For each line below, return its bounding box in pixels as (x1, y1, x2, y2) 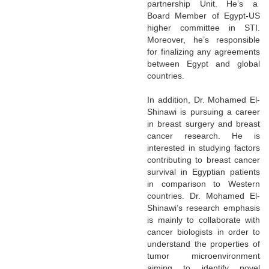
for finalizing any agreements (147, 46, 260, 56)
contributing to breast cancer (147, 154, 260, 165)
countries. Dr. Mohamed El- (147, 190, 260, 201)
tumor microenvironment (147, 250, 260, 261)
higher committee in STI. (147, 22, 260, 32)
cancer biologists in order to (147, 226, 260, 237)
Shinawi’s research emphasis (147, 202, 260, 213)
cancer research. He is (147, 130, 260, 141)
